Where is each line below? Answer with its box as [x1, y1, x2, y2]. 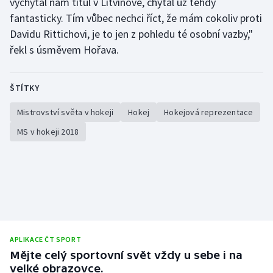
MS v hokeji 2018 [17, 126, 79, 137]
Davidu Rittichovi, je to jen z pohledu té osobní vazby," [10, 26, 253, 41]
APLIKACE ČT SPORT [10, 234, 82, 244]
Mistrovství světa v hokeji [17, 106, 114, 118]
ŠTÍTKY [10, 82, 39, 93]
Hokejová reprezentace [164, 106, 253, 118]
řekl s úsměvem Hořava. [10, 42, 119, 57]
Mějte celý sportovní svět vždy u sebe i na [10, 248, 243, 261]
